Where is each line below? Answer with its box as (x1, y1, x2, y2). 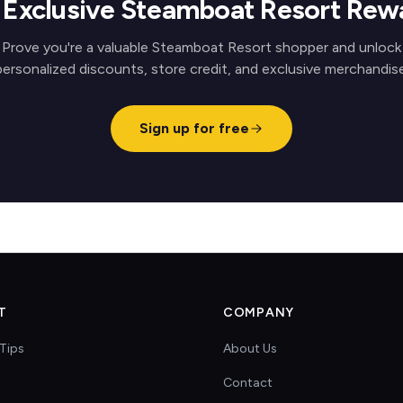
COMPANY (223, 305, 294, 320)
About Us (223, 341, 277, 356)
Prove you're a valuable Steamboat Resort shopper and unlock (2, 39, 401, 56)
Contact (223, 375, 273, 390)
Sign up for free (139, 120, 249, 137)
